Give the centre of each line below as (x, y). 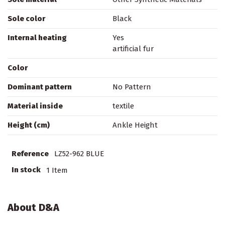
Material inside (35, 106)
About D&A (33, 208)
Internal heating (37, 38)
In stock (26, 170)
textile (123, 106)
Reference (30, 153)
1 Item (57, 170)
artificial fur (133, 49)
